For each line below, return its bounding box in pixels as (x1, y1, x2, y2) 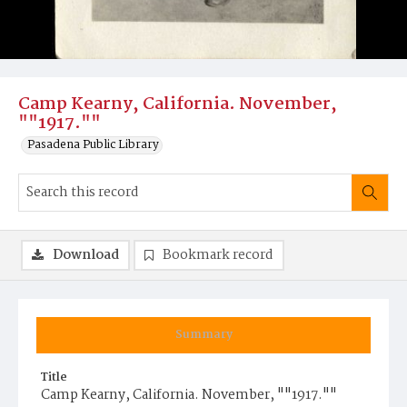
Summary (174, 325, 233, 344)
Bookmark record (163, 244, 273, 266)
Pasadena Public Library (27, 135, 159, 154)
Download (53, 244, 119, 266)
